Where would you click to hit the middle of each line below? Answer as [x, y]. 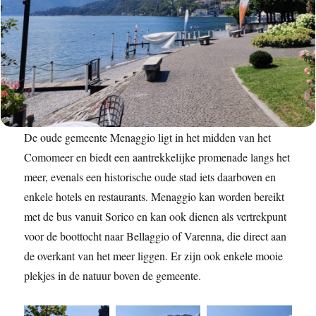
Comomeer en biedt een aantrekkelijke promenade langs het [157, 157]
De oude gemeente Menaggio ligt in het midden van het [148, 138]
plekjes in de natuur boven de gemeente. [113, 276]
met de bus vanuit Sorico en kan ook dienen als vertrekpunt [156, 217]
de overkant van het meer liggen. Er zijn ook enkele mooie [154, 256]
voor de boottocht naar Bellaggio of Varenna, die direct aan [156, 236]
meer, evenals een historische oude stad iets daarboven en [150, 177]
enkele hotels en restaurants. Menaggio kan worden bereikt [154, 197]
